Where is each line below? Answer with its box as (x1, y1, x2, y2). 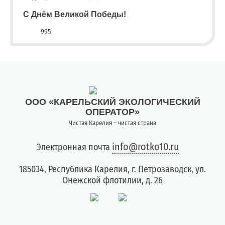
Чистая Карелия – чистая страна (69, 119, 156, 127)
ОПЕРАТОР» (85, 106, 140, 117)
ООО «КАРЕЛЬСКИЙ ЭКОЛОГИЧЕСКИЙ (25, 96, 200, 107)
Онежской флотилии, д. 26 (62, 174, 163, 186)
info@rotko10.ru (111, 140, 179, 153)
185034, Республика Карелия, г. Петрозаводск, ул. (19, 163, 206, 175)
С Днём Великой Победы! (23, 10, 126, 19)
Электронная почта (36, 141, 112, 153)
